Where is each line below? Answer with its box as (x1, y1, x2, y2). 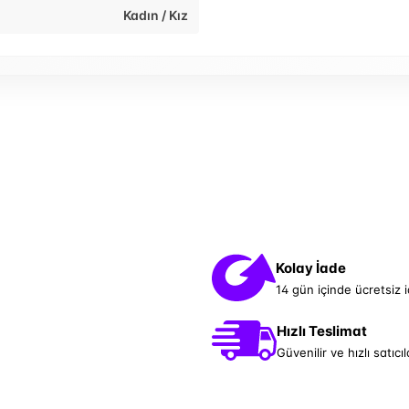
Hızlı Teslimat (277, 321, 367, 340)
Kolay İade (276, 258, 346, 277)
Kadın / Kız (123, 7, 188, 24)
